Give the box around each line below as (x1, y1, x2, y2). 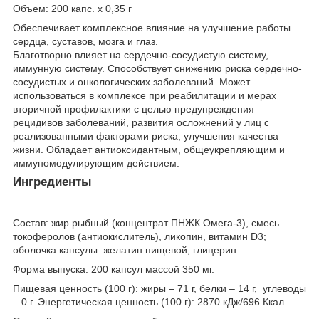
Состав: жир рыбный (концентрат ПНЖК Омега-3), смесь (13, 216, 279, 229)
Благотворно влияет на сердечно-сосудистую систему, (13, 48, 268, 61)
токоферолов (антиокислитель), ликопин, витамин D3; (13, 230, 266, 242)
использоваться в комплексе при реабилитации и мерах (13, 89, 276, 101)
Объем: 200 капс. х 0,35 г (13, 2, 132, 14)
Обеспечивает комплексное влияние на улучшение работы (13, 21, 291, 33)
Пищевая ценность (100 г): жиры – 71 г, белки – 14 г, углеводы (13, 282, 306, 294)
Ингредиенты (13, 174, 92, 189)
